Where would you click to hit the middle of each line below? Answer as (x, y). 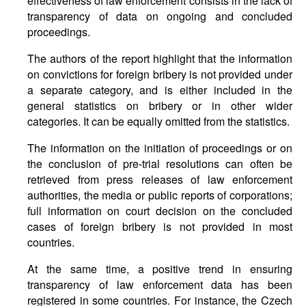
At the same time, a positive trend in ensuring (160, 269)
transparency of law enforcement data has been (160, 284)
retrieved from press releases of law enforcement (160, 179)
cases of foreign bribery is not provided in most (160, 226)
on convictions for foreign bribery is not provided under (160, 74)
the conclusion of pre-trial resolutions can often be (160, 164)
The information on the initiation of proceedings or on (160, 148)
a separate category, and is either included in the (160, 90)
